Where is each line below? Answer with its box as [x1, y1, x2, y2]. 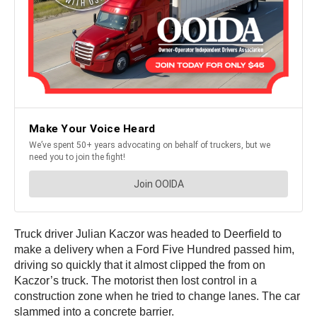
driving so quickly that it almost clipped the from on [14, 259, 265, 272]
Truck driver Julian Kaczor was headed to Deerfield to [14, 228, 282, 241]
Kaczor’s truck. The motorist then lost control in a [14, 275, 257, 287]
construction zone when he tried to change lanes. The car [14, 290, 300, 303]
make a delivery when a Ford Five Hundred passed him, [14, 243, 294, 256]
